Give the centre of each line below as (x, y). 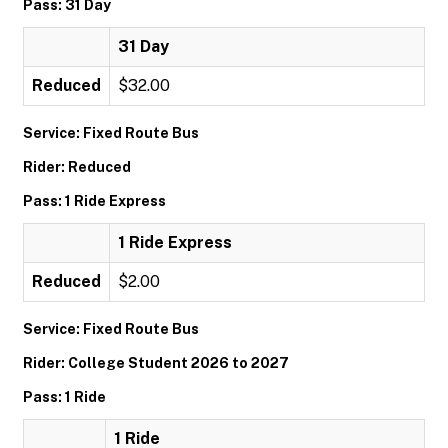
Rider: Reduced (77, 167)
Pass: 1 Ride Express (94, 201)
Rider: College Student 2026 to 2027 (156, 363)
